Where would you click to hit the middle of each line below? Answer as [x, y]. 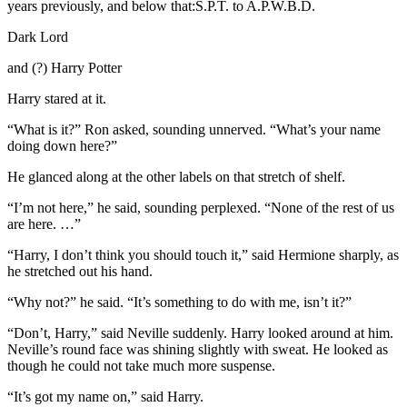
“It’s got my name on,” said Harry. [105, 396]
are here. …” [44, 223]
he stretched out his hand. [80, 271]
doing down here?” [62, 145]
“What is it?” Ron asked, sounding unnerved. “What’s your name [194, 129]
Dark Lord [38, 36]
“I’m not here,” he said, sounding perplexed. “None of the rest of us [201, 207]
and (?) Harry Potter [65, 67]
